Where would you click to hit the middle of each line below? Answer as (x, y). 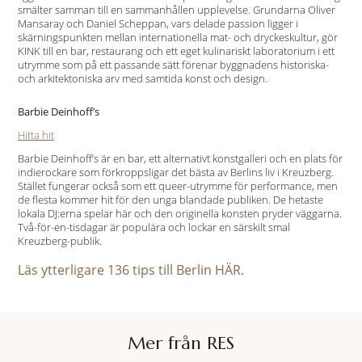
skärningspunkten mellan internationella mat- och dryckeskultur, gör (177, 37)
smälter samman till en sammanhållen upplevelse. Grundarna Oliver (176, 10)
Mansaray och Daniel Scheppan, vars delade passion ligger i (158, 23)
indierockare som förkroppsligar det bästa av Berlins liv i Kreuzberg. (175, 172)
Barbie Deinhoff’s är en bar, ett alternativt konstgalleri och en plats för (180, 158)
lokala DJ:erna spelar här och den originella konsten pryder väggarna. (179, 213)
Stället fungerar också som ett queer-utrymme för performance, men (177, 186)
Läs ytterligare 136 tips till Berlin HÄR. (130, 270)
